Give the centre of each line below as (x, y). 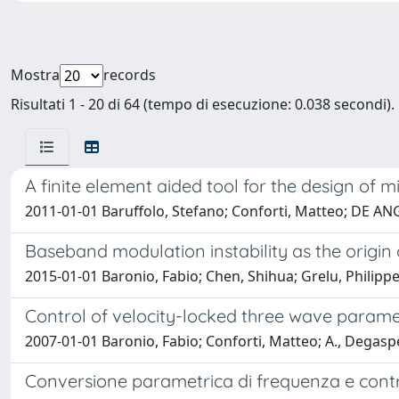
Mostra (35, 75)
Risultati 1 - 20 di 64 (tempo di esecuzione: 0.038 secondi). (203, 104)
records (130, 75)
